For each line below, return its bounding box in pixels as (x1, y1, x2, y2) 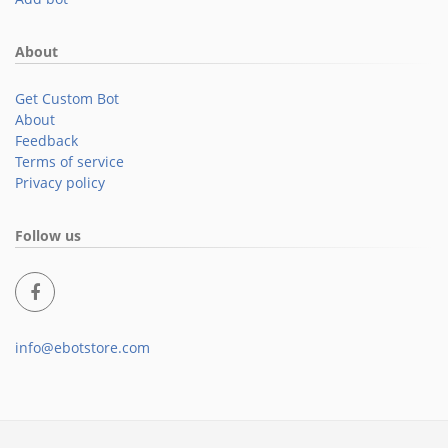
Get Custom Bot (15, 89, 119, 108)
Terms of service (15, 152, 124, 171)
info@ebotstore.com (15, 338, 150, 357)
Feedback (15, 131, 78, 150)
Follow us (15, 226, 81, 245)
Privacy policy (15, 173, 105, 192)
